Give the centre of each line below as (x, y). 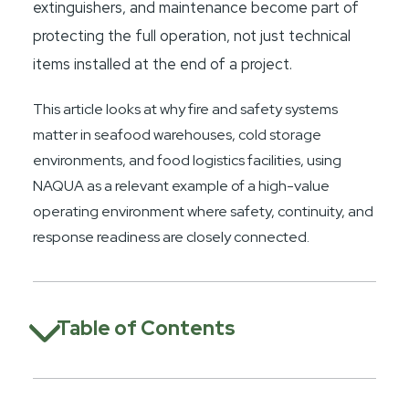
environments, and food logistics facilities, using (188, 161)
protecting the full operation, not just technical (192, 36)
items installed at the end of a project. (163, 64)
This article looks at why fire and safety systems (186, 110)
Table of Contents (147, 329)
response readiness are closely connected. (172, 237)
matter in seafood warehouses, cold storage (178, 135)
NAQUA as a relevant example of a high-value (182, 186)
